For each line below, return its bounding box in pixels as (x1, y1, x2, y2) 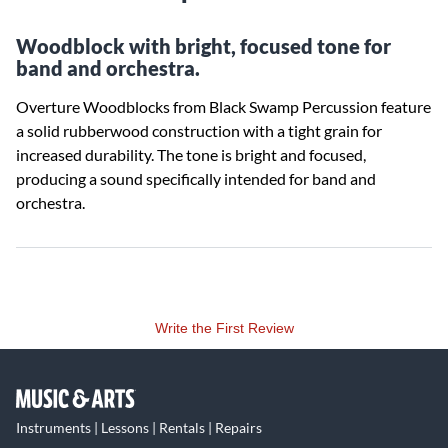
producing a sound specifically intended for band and (16, 169, 376, 188)
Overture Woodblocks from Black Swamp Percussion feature (16, 97, 431, 116)
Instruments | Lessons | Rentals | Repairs (16, 419, 262, 436)
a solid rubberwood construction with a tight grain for (16, 121, 382, 140)
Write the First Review (154, 320, 294, 336)
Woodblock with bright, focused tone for (16, 34, 391, 58)
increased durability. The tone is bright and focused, (16, 145, 366, 164)
